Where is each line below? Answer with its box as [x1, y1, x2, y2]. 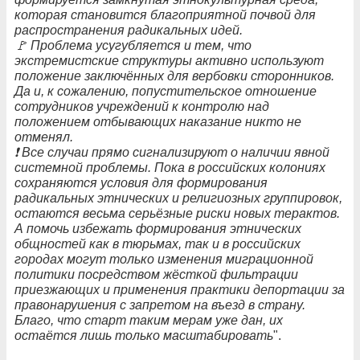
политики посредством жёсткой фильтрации [14, 268, 298, 282]
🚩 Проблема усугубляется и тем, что [14, 39, 252, 53]
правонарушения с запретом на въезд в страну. [14, 298, 305, 313]
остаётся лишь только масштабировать [14, 329, 273, 343]
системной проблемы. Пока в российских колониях [14, 161, 325, 175]
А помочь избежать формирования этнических [14, 222, 301, 236]
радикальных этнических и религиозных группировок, [14, 191, 342, 206]
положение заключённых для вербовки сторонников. [14, 69, 334, 84]
